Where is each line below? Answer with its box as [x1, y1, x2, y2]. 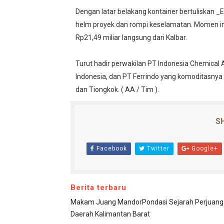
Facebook [94, 145, 127, 152]
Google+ [189, 145, 218, 152]
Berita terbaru [70, 183, 126, 192]
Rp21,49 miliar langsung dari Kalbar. [75, 33, 188, 42]
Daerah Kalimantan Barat [70, 210, 150, 218]
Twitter [144, 145, 169, 152]
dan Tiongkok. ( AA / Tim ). [75, 85, 159, 94]
